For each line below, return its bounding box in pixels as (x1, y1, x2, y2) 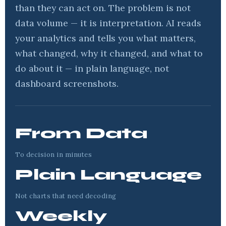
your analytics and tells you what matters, (15, 32, 196, 44)
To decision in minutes (15, 150, 92, 159)
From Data (15, 124, 147, 142)
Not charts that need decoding (15, 192, 117, 200)
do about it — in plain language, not (15, 63, 169, 74)
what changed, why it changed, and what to (15, 47, 203, 59)
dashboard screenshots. (15, 78, 119, 89)
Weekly (15, 207, 107, 225)
